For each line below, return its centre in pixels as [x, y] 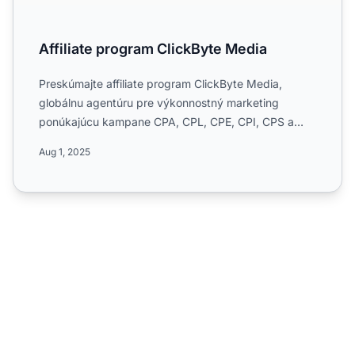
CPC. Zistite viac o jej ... [100, 140]
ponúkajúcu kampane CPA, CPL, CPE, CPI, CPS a [166, 121]
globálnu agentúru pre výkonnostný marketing [159, 102]
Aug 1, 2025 [65, 151]
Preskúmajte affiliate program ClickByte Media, [160, 83]
